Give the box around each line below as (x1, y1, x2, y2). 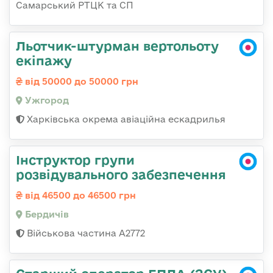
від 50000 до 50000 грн (23, 76, 138, 87)
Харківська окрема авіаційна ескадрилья (24, 114, 225, 125)
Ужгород (23, 95, 69, 106)
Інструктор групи (16, 152, 135, 168)
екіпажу (16, 53, 72, 68)
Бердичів (23, 209, 69, 220)
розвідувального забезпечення (16, 167, 226, 182)
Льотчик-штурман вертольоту (16, 38, 219, 54)
